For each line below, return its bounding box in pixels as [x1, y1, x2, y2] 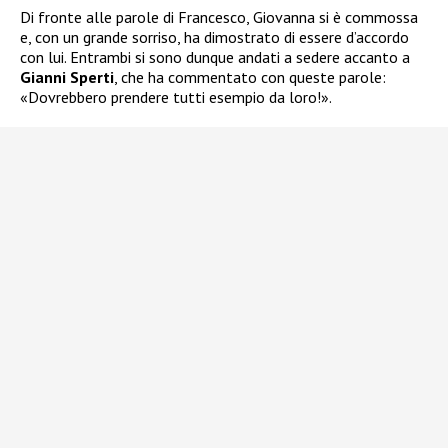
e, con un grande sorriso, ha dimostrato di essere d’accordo [20, 26, 409, 47]
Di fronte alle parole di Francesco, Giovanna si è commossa [20, 6, 418, 27]
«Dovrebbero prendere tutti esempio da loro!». [20, 86, 332, 107]
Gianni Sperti [20, 66, 114, 87]
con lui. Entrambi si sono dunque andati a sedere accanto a [20, 46, 410, 67]
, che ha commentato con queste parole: [114, 66, 386, 87]
